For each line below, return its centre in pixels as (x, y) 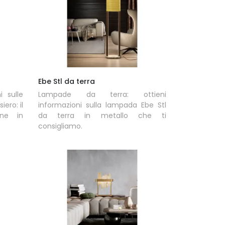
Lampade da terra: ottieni (102, 95)
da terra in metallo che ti (102, 116)
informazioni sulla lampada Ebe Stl (102, 105)
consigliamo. (60, 126)
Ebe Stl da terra (66, 82)
